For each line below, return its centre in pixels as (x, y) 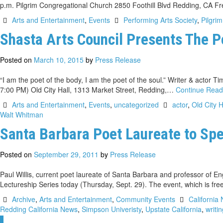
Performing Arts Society (161, 20)
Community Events (145, 199)
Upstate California (173, 209)
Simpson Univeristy (111, 209)
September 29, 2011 (66, 154)
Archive (23, 199)
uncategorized (136, 104)
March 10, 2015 (59, 59)
